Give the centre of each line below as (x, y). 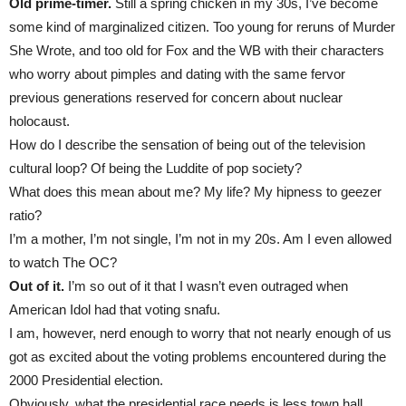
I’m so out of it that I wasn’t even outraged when (206, 286)
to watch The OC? (63, 262)
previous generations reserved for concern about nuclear (176, 97)
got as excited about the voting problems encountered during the (198, 357)
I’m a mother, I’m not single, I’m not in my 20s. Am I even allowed (200, 239)
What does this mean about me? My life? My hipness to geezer (195, 192)
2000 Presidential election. (86, 380)
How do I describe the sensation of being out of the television (187, 145)
